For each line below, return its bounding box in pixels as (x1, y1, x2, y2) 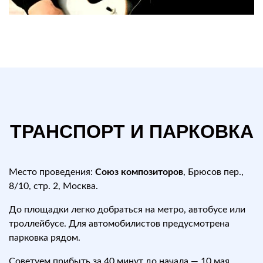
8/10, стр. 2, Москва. (9, 181, 98, 191)
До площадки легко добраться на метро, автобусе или (9, 205, 245, 214)
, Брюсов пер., (183, 167, 244, 177)
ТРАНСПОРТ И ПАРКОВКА (9, 121, 254, 142)
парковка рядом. (9, 233, 80, 242)
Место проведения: (9, 167, 95, 177)
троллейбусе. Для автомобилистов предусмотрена (9, 219, 230, 228)
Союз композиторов (95, 167, 183, 177)
